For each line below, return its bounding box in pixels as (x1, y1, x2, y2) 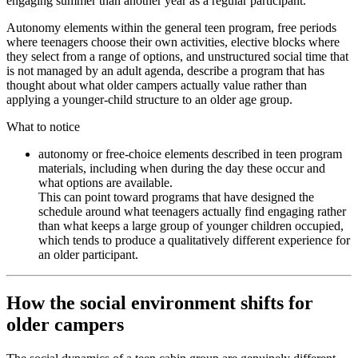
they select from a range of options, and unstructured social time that (6, 50, 348, 64)
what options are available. (38, 176, 173, 190)
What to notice (6, 120, 80, 134)
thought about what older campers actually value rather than (6, 78, 307, 93)
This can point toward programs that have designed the (38, 190, 314, 205)
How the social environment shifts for (6, 292, 313, 314)
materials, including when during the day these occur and (38, 161, 325, 176)
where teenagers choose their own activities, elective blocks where (6, 35, 340, 50)
